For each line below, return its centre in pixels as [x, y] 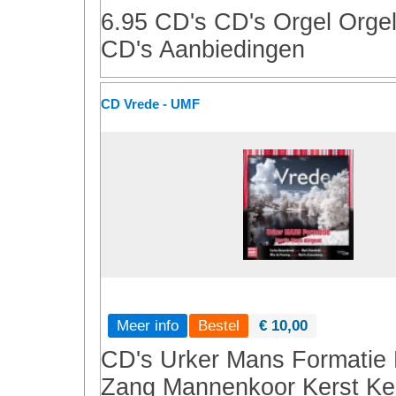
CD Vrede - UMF [150, 104]
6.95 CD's [154, 22]
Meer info [148, 325]
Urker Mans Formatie [273, 360]
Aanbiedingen [232, 49]
